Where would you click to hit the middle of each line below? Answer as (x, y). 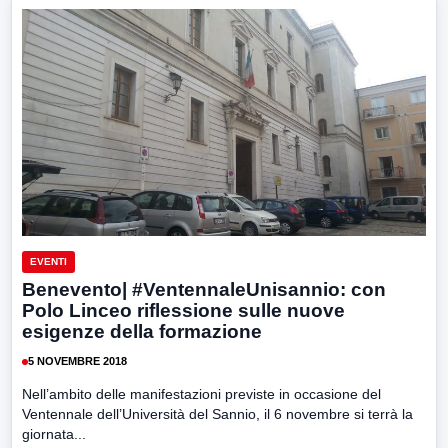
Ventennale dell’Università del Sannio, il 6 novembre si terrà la (217, 413)
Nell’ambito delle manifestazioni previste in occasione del (201, 393)
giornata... (54, 433)
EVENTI (48, 261)
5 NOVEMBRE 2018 (77, 361)
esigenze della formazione (142, 331)
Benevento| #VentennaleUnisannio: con (204, 289)
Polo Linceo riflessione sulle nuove (183, 310)
